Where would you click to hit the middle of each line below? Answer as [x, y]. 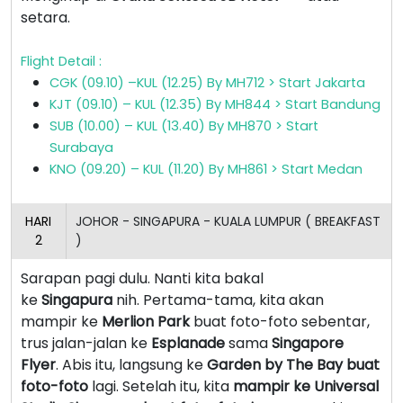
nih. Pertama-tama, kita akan [218, 300]
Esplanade [188, 343]
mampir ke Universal [306, 386]
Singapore [308, 343]
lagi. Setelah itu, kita [161, 386]
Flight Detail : [61, 61]
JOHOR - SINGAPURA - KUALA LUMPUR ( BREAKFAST [228, 221]
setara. [45, 17]
